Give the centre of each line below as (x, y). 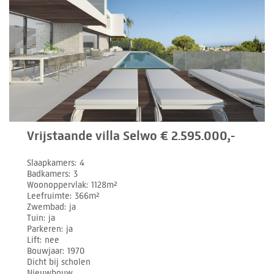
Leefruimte (49, 196)
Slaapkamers (51, 163)
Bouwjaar (45, 251)
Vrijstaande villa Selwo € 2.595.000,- (131, 135)
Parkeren (44, 229)
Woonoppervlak (57, 185)
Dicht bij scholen (59, 262)
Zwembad (46, 207)
